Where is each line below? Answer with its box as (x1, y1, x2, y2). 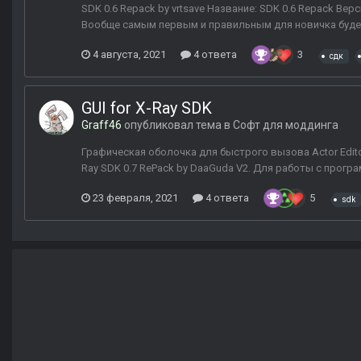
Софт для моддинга (233, 118, 338, 132)
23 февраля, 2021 (93, 192, 178, 205)
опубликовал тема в (122, 118, 233, 132)
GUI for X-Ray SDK (81, 98, 212, 118)
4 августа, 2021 (93, 48, 166, 61)
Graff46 (81, 118, 122, 132)
